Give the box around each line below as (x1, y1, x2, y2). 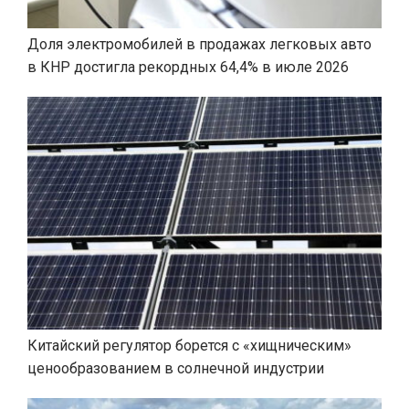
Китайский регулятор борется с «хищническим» (27, 337, 351, 354)
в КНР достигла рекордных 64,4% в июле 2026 (27, 58, 349, 76)
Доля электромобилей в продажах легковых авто (27, 35, 372, 53)
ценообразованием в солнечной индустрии (27, 360, 324, 377)
